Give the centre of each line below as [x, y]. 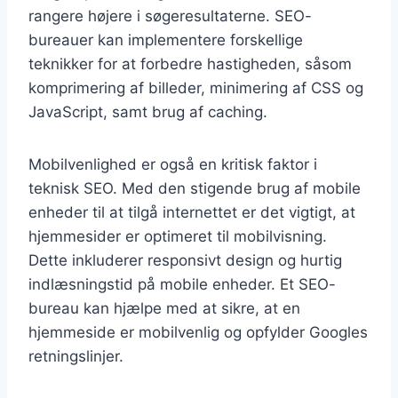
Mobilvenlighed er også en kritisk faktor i [173, 164]
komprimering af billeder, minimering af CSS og [196, 88]
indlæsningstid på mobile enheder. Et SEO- [182, 284]
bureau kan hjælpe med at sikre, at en [164, 308]
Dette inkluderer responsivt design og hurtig [185, 260]
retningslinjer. [76, 356]
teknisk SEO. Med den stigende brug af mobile [195, 188]
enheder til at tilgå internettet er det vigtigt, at [192, 212]
